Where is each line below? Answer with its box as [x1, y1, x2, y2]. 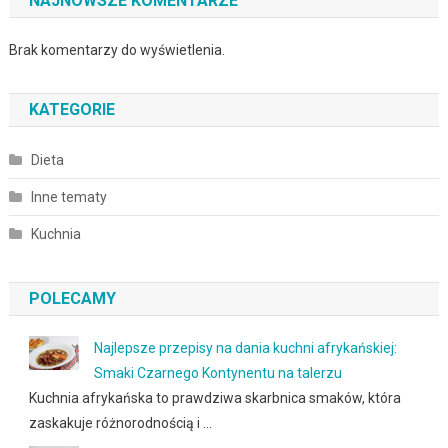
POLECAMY [28, 289, 116, 309]
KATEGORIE [28, 100, 115, 120]
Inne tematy [30, 189, 107, 206]
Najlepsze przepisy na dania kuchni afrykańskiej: [93, 340, 397, 357]
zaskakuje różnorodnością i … [28, 415, 212, 432]
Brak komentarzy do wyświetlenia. [8, 42, 225, 59]
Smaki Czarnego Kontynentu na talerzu [93, 365, 342, 382]
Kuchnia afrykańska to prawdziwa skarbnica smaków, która [28, 390, 401, 407]
